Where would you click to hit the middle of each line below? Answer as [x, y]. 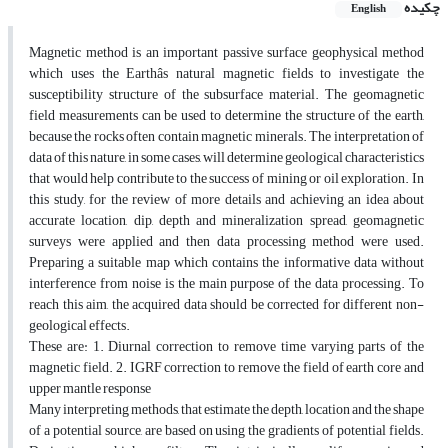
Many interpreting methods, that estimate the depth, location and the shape [226, 410]
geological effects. [79, 326]
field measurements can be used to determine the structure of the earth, [226, 116]
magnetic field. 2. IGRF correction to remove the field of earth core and [226, 368]
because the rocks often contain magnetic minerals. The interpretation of [226, 137]
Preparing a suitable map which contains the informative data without [226, 263]
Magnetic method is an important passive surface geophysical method [226, 53]
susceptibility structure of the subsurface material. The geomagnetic [226, 95]
